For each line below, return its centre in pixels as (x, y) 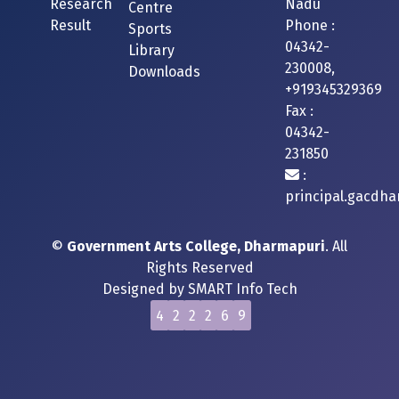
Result (70, 25)
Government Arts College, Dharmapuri (196, 246)
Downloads (164, 72)
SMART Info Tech (242, 289)
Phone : (310, 25)
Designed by (145, 289)
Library (151, 50)
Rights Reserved (199, 268)
